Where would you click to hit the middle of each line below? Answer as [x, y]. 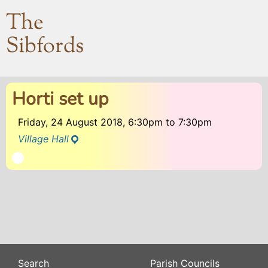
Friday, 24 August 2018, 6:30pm [92, 122]
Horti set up [60, 99]
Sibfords [45, 47]
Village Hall [43, 139]
